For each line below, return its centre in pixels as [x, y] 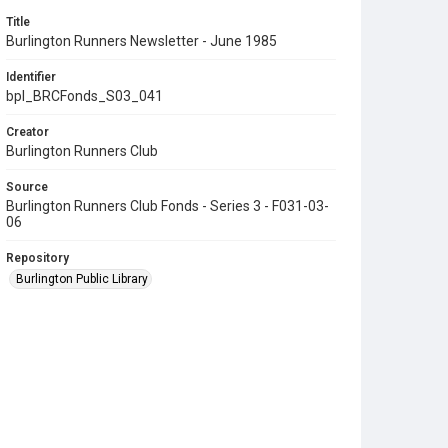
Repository [37, 257]
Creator [27, 131]
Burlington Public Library [82, 278]
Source [27, 186]
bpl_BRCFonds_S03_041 [84, 95]
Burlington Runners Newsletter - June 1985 [141, 40]
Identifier [31, 76]
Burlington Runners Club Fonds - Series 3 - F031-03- [167, 205]
